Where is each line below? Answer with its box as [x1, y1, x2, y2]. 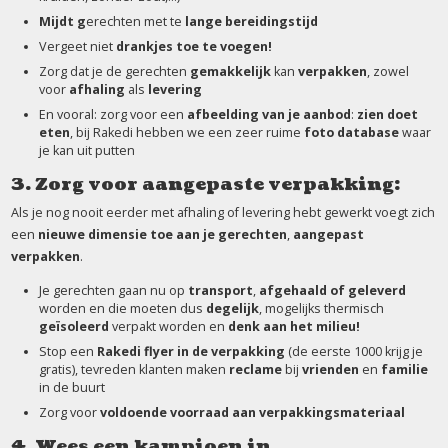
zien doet [356, 106, 418, 123]
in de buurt [38, 379, 105, 396]
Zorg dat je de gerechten [38, 63, 190, 80]
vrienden [301, 361, 362, 378]
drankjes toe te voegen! [115, 38, 272, 55]
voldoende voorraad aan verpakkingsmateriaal [99, 404, 405, 421]
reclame [228, 361, 285, 378]
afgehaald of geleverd [258, 282, 406, 299]
